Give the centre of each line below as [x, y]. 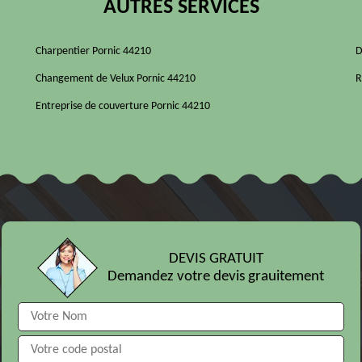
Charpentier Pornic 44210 [94, 52]
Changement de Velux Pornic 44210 [116, 79]
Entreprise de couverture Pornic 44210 [123, 107]
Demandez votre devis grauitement [216, 276]
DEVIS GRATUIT [216, 259]
